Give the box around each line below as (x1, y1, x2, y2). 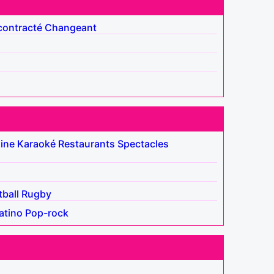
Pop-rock (25, 206, 68, 219)
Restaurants (58, 137, 115, 150)
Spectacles (117, 137, 169, 150)
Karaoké (17, 137, 56, 150)
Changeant (45, 21, 97, 34)
